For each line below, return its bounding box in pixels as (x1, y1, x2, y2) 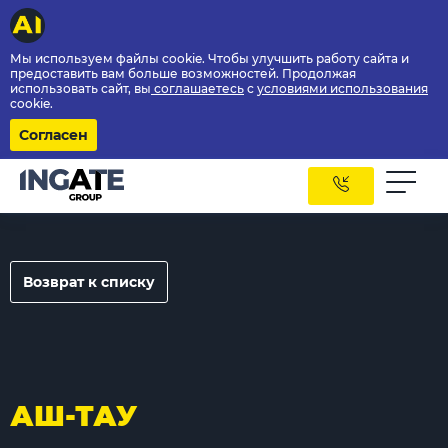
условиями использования (257, 81, 428, 96)
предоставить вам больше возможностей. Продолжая (10, 66, 356, 81)
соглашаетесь (151, 81, 244, 96)
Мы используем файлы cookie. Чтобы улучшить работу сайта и (10, 51, 409, 66)
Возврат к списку (23, 273, 155, 291)
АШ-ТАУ (10, 399, 137, 433)
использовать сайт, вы (10, 81, 151, 96)
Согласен (19, 126, 88, 144)
